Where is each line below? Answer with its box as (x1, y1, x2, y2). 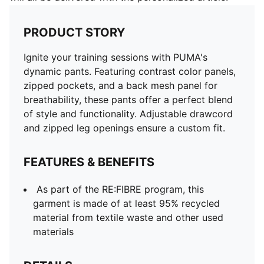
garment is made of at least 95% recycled (33, 197, 220, 209)
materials (33, 226, 74, 237)
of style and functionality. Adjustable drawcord (24, 108, 233, 120)
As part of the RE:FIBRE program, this (37, 183, 204, 195)
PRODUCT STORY (24, 25, 125, 39)
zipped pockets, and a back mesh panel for (24, 80, 217, 91)
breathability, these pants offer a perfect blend (24, 94, 233, 105)
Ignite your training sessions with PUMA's (24, 51, 207, 63)
